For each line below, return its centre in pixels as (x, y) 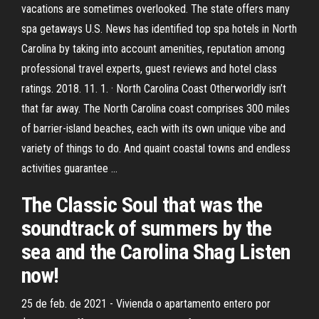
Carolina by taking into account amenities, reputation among (153, 49)
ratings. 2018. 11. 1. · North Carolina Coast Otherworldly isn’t (154, 89)
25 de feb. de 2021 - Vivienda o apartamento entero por (146, 304)
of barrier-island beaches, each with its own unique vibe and (153, 129)
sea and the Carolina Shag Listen (156, 252)
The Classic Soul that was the (142, 205)
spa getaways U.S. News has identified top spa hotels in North (159, 29)
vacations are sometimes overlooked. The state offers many (156, 9)
